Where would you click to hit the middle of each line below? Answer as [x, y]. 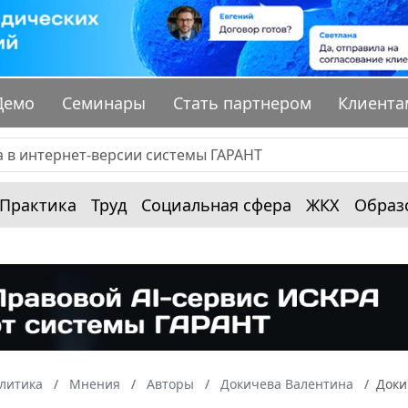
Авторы [170, 383]
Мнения [95, 383]
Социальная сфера [216, 205]
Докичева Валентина [287, 383]
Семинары [104, 103]
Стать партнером [242, 103]
